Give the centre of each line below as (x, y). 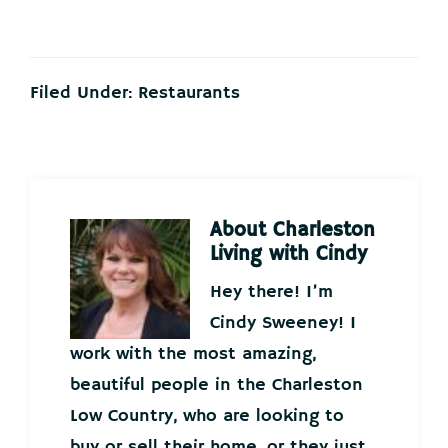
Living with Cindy (288, 255)
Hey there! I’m (271, 292)
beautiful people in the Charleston (216, 385)
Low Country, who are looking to (207, 416)
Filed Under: (84, 93)
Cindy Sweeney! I (283, 323)
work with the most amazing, (193, 354)
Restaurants (189, 93)
